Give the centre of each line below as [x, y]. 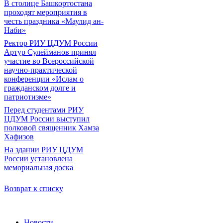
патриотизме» [28, 97]
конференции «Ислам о [44, 79]
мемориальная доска [39, 167]
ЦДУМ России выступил [47, 118]
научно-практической [41, 70]
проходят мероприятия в [46, 12]
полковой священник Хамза [52, 127]
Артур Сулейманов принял [50, 52]
